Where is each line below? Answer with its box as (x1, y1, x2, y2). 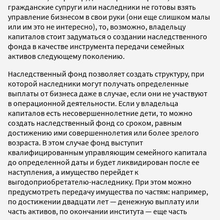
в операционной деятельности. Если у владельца (8, 98, 178, 108)
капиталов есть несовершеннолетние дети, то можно (8, 108, 192, 118)
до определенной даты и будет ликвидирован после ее (8, 157, 199, 167)
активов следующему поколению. (8, 51, 125, 61)
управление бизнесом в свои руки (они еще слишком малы (8, 11, 210, 22)
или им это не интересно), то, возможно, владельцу (8, 21, 186, 31)
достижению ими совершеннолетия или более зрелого (8, 127, 199, 137)
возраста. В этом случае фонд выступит (8, 137, 143, 147)
